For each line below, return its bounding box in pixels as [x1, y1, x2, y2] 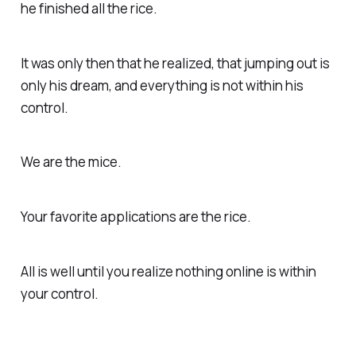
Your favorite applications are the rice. [20, 207, 251, 226]
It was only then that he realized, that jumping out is [20, 53, 330, 72]
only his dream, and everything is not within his [20, 75, 304, 95]
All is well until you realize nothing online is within [20, 262, 316, 281]
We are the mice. [20, 153, 122, 172]
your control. [20, 284, 99, 304]
